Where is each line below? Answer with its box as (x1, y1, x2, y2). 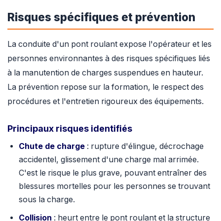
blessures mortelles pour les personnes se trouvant (18, 182, 210, 191)
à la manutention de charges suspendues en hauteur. (7, 68, 203, 77)
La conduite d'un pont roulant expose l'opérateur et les (7, 39, 212, 49)
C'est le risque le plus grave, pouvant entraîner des (18, 168, 207, 178)
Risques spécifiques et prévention (7, 10, 195, 24)
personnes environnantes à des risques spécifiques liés (7, 54, 210, 63)
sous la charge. (18, 195, 75, 205)
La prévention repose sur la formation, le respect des (7, 82, 204, 92)
